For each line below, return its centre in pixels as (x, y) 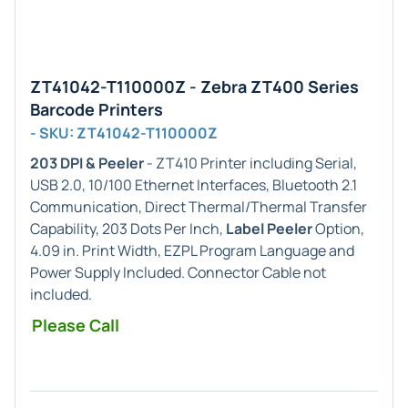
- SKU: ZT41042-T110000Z (124, 133)
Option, (338, 229)
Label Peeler (269, 229)
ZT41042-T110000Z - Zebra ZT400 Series (194, 87)
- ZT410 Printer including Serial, (250, 163)
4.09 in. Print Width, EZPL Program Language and (192, 250)
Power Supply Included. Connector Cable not (178, 272)
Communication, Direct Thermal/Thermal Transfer (199, 207)
